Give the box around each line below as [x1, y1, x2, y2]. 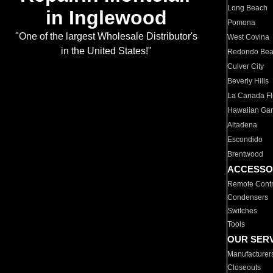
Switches [227, 207, 258, 215]
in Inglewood [45, 7, 167, 29]
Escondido [227, 135, 263, 144]
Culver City [227, 62, 264, 71]
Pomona [227, 18, 256, 27]
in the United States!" [60, 46, 152, 57]
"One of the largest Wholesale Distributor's [15, 31, 197, 42]
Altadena [227, 121, 258, 129]
